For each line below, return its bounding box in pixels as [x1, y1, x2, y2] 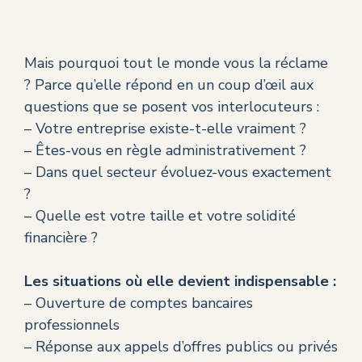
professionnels [24, 315, 120, 335]
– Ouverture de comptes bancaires [24, 293, 253, 314]
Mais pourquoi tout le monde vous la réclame [24, 53, 328, 74]
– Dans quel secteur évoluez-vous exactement [24, 162, 331, 183]
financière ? [24, 228, 98, 248]
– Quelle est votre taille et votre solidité [24, 206, 296, 226]
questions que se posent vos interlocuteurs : [24, 97, 319, 117]
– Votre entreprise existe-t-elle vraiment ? [24, 119, 306, 139]
